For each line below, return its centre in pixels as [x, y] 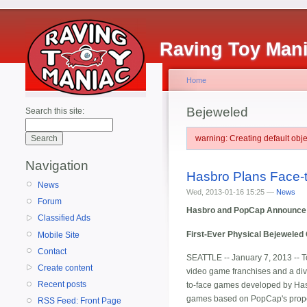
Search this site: [55, 111]
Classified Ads [64, 218]
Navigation [57, 165]
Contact [52, 251]
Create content [65, 268]
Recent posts [62, 285]
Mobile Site [59, 235]
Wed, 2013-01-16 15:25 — [231, 192]
